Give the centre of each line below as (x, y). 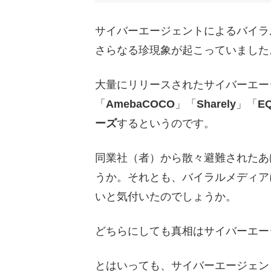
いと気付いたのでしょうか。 (166, 197)
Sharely (216, 104)
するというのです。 (166, 123)
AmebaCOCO (140, 104)
